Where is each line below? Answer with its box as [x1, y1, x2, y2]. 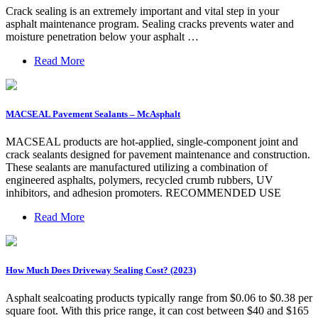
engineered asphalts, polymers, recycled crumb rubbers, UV [6, 174, 273, 187]
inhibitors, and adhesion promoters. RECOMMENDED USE [6, 187, 281, 199]
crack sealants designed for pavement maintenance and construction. [6, 148, 310, 161]
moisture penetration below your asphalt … [6, 30, 199, 43]
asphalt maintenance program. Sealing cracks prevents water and [6, 17, 294, 30]
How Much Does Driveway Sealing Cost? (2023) [6, 265, 196, 276]
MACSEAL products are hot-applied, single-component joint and [6, 136, 298, 148]
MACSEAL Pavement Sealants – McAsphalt [6, 108, 180, 119]
